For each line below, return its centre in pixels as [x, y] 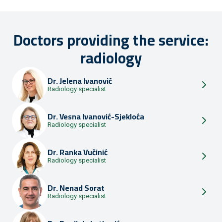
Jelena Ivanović [86, 81]
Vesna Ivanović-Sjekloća [102, 116]
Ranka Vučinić [83, 152]
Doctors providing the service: [111, 40]
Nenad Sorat [82, 188]
